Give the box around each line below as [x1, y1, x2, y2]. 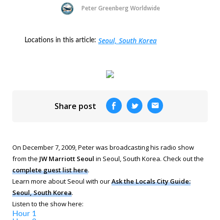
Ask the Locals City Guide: [111, 177, 191, 186]
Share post [55, 101, 96, 111]
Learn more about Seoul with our [12, 177, 111, 186]
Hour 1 [12, 210, 36, 218]
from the [12, 154, 39, 163]
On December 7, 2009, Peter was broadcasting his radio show [12, 143, 194, 152]
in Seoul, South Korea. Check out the [94, 154, 204, 163]
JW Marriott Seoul [39, 154, 94, 163]
